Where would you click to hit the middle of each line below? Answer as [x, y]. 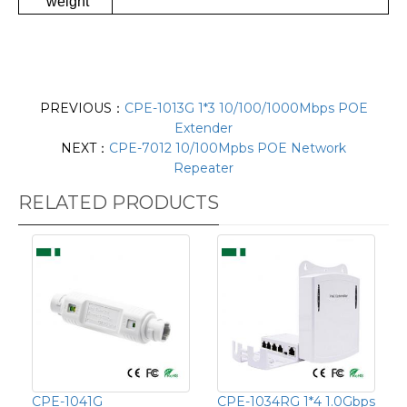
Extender [203, 128]
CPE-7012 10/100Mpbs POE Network [228, 148]
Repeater [203, 168]
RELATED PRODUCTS [119, 202]
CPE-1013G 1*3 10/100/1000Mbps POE [246, 108]
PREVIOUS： [82, 108]
